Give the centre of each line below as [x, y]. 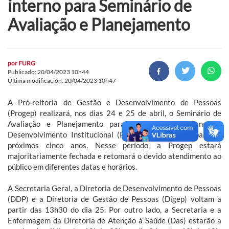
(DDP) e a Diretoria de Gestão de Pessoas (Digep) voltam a [114, 199]
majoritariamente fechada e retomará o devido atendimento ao [114, 156]
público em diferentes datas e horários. [72, 166]
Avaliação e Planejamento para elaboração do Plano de [114, 123]
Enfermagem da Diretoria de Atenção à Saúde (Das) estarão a [114, 220]
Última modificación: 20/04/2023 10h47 [62, 80]
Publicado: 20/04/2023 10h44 [48, 72]
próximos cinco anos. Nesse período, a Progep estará [114, 145]
